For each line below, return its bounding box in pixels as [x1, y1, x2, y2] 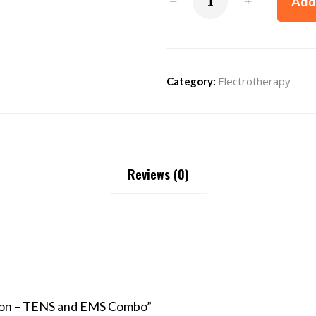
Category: [166, 75, 218, 87]
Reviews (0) [127, 165, 189, 183]
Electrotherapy [218, 74, 291, 88]
